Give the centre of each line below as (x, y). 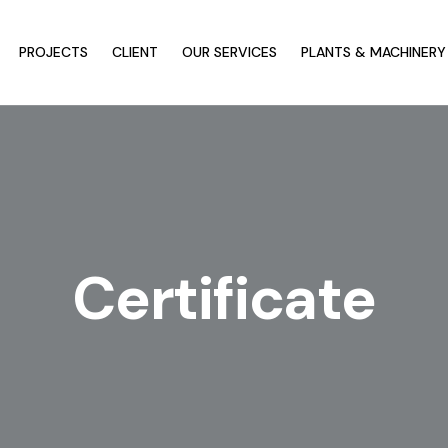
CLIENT (135, 52)
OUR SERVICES (229, 52)
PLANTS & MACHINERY (373, 52)
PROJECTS (53, 52)
